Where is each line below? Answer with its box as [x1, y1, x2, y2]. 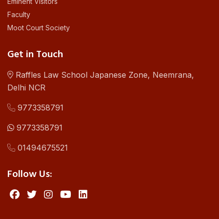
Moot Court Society [7, 23, 70, 32]
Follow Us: [7, 167, 52, 183]
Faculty [7, 10, 30, 19]
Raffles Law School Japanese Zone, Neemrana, [13, 70, 194, 80]
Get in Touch [7, 47, 63, 63]
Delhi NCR [7, 83, 45, 93]
